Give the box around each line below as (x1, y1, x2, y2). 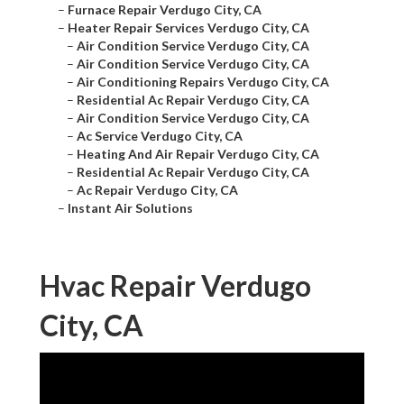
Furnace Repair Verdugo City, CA (68, 2, 262, 18)
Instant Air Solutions (68, 200, 193, 216)
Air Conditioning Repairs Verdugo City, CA (77, 74, 329, 90)
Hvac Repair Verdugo (40, 268, 311, 304)
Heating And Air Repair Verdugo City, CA (77, 146, 319, 162)
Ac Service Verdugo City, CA (77, 128, 243, 144)
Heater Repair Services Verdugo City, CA (68, 20, 309, 36)
